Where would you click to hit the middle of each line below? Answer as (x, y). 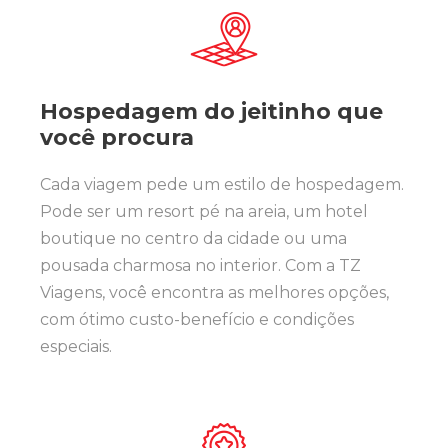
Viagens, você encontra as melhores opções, (214, 292)
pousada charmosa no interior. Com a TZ (200, 265)
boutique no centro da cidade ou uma (193, 238)
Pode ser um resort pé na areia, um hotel (204, 211)
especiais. (76, 346)
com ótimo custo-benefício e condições (197, 319)
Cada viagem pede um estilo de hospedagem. (222, 184)
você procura (117, 137)
